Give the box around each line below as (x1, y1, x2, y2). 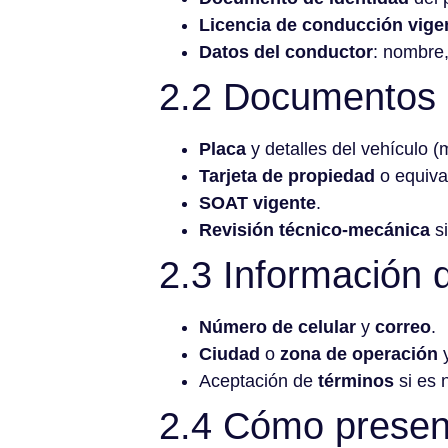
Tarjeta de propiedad (199, 165, 375, 186)
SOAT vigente (199, 192, 316, 213)
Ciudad (199, 343, 260, 364)
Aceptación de (199, 370, 318, 391)
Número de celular (199, 316, 356, 337)
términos (318, 370, 394, 391)
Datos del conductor (199, 41, 373, 62)
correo (375, 316, 431, 337)
